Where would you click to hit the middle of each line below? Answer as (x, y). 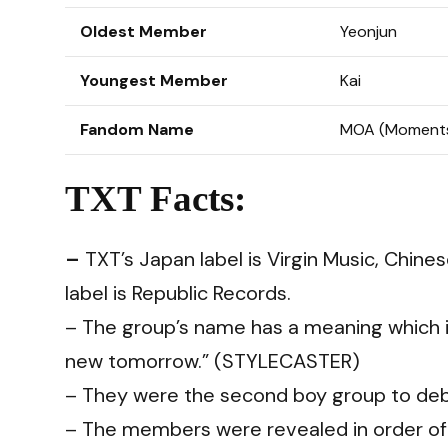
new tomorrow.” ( (143, 360)
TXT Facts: (155, 199)
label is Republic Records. (178, 292)
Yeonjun (368, 32)
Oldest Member (143, 32)
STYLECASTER (287, 360)
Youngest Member (154, 81)
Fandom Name (137, 130)
